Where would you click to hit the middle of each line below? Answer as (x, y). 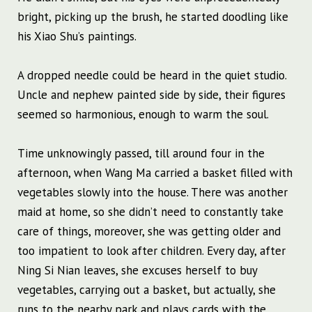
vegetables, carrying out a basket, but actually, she (147, 290)
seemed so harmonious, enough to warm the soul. (143, 115)
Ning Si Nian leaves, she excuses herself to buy (137, 271)
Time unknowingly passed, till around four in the (141, 154)
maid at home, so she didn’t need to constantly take (150, 212)
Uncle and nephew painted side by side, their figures (151, 95)
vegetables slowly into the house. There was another (153, 193)
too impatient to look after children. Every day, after (151, 251)
